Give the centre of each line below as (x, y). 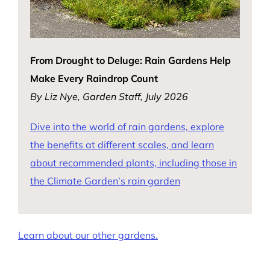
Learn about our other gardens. (88, 235)
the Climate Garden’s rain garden (105, 181)
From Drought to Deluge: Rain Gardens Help (130, 60)
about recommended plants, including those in (133, 162)
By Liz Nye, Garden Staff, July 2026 (109, 96)
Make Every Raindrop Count (94, 78)
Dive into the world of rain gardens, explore (127, 126)
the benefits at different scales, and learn (122, 144)
